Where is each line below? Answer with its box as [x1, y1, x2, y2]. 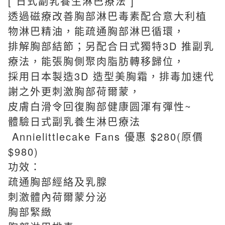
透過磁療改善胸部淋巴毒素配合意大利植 [8, 8, 207, 23]
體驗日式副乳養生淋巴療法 [8, 114, 145, 129]
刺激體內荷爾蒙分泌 [8, 189, 107, 204]
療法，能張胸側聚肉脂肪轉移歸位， [8, 53, 185, 68]
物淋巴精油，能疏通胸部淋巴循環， [8, 23, 185, 38]
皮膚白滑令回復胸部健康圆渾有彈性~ [8, 98, 196, 114]
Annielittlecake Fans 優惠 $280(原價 [8, 129, 203, 144]
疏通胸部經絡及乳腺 [8, 174, 107, 189]
